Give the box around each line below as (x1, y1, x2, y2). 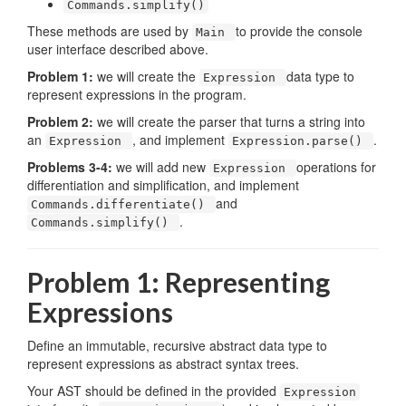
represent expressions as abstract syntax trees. (27, 354, 299, 372)
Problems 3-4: (27, 158, 116, 176)
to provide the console (236, 22, 362, 40)
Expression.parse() (232, 134, 370, 148)
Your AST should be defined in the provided (27, 382, 280, 400)
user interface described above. (27, 40, 208, 58)
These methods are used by (27, 22, 192, 40)
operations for (296, 158, 376, 176)
